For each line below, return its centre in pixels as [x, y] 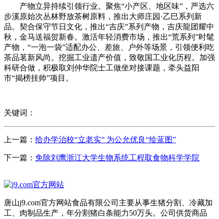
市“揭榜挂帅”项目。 [39, 78]
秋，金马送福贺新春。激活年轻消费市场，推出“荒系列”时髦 [109, 37]
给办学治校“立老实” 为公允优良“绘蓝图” [106, 139]
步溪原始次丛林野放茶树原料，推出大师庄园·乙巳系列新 [103, 16]
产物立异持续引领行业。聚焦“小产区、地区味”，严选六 [109, 6]
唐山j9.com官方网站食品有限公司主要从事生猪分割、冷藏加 [108, 202]
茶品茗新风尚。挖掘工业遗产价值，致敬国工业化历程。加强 [109, 57]
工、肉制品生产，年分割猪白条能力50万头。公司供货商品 [106, 213]
